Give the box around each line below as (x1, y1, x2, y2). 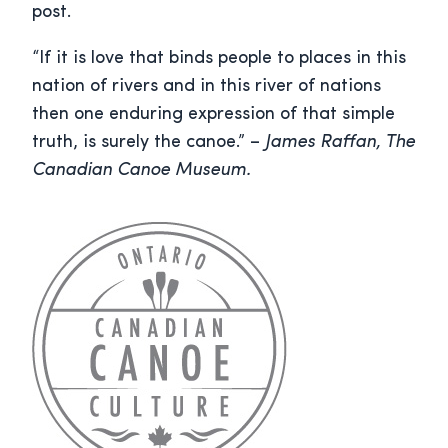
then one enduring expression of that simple (32, 105, 395, 125)
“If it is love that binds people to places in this (32, 49, 406, 69)
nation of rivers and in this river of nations (32, 77, 381, 97)
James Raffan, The (265, 133, 415, 153)
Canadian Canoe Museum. (32, 161, 251, 181)
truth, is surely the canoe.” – (32, 133, 265, 153)
